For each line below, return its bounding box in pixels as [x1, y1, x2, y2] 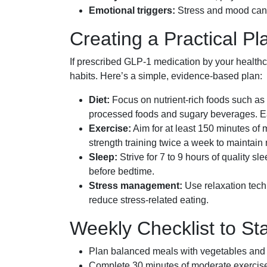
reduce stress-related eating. [89, 195, 209, 206]
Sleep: [89, 152, 117, 163]
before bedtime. [89, 166, 154, 177]
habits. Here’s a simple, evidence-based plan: [70, 71, 262, 82]
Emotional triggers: [89, 5, 175, 16]
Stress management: [89, 181, 182, 191]
